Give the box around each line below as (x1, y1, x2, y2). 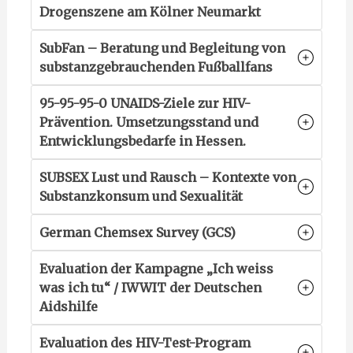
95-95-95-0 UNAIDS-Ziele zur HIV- (39, 95, 251, 111)
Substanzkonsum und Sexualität (39, 188, 243, 204)
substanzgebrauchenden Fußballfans (39, 59, 273, 75)
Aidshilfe (39, 299, 98, 314)
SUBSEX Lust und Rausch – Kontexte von (39, 169, 296, 185)
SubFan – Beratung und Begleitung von (39, 40, 285, 56)
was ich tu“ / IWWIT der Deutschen (39, 280, 262, 295)
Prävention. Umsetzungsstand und (39, 114, 258, 130)
